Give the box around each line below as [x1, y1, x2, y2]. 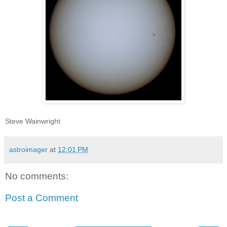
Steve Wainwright [5, 117, 60, 125]
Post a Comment [5, 193, 78, 204]
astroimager [9, 145, 48, 154]
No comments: [5, 170, 68, 181]
